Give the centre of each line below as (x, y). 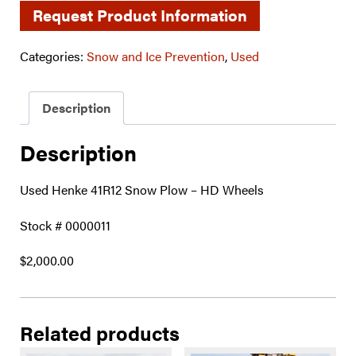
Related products (100, 333)
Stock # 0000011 (65, 225)
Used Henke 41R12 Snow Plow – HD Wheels (142, 189)
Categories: (53, 56)
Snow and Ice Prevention (156, 56)
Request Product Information (140, 15)
